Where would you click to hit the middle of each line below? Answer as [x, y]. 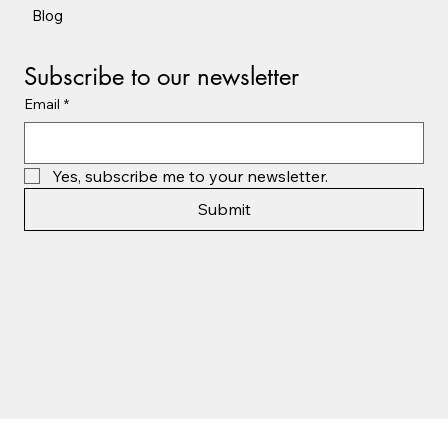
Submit [224, 209]
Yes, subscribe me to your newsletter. [190, 176]
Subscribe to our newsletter [161, 77]
